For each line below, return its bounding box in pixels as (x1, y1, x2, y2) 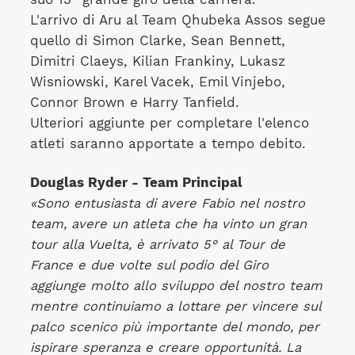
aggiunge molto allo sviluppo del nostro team (29, 277, 323, 293)
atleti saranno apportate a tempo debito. (29, 136, 306, 152)
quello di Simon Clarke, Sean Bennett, (29, 33, 285, 49)
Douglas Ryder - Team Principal (29, 174, 242, 190)
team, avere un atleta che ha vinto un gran (29, 216, 307, 231)
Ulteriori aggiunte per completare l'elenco (29, 116, 309, 132)
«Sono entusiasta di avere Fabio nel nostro (29, 195, 305, 211)
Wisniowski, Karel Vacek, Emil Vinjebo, (29, 74, 285, 90)
